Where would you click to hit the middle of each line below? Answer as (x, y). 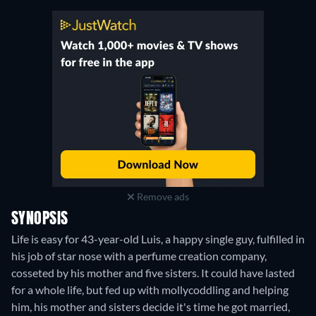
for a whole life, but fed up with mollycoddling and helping (150, 290)
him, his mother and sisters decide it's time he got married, (151, 306)
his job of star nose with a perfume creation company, (139, 256)
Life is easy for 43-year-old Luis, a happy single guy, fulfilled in (158, 239)
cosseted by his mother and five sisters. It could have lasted (153, 273)
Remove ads (162, 196)
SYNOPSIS (40, 219)
